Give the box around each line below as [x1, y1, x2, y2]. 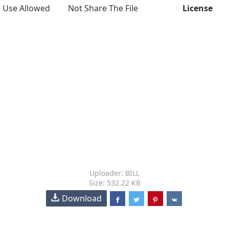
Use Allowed [3, 3, 50, 14]
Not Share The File [68, 3, 139, 14]
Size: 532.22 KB [88, 178, 141, 188]
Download [62, 193, 102, 204]
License [182, 3, 213, 14]
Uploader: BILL [89, 168, 140, 178]
